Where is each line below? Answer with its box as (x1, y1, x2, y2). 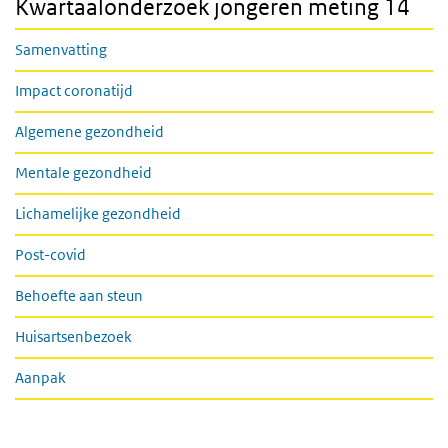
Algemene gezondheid (15, 121, 164, 141)
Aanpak (15, 367, 66, 387)
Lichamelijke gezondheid (15, 203, 181, 223)
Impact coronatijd (15, 80, 133, 100)
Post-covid (15, 244, 86, 264)
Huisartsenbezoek (15, 326, 132, 346)
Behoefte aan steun (15, 285, 143, 305)
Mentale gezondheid (15, 162, 152, 182)
